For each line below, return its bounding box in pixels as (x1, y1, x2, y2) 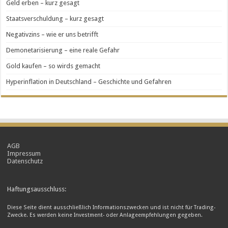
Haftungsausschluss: (7, 185, 67, 193)
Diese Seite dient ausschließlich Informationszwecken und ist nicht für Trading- (7, 204, 216, 211)
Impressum (7, 150, 41, 157)
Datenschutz (7, 157, 43, 165)
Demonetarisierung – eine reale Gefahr (6, 46, 120, 54)
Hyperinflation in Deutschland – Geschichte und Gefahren (6, 78, 172, 85)
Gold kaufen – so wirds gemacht (6, 62, 101, 70)
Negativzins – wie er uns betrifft (6, 31, 99, 38)
